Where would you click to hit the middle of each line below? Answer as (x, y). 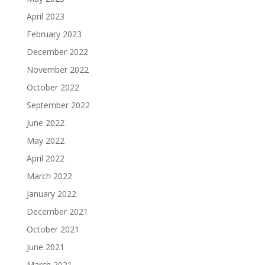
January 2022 (51, 193)
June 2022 (45, 122)
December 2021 (57, 211)
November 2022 (57, 69)
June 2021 (45, 247)
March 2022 (49, 176)
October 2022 (53, 87)
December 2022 (57, 51)
